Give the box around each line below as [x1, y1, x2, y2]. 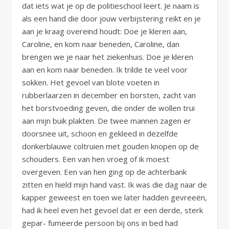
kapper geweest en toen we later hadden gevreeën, [22, 192, 207, 202]
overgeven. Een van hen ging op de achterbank [22, 167, 187, 177]
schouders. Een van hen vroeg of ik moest [22, 154, 169, 164]
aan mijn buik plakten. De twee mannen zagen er [22, 116, 191, 126]
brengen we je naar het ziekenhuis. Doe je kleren [22, 52, 193, 62]
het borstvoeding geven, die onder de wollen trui [22, 103, 195, 113]
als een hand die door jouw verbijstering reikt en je [22, 13, 201, 24]
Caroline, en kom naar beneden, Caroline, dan [22, 39, 179, 49]
